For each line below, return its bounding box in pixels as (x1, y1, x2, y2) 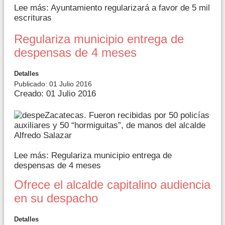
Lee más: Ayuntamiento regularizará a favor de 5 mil (14, 3, 210, 13)
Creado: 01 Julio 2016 (14, 88, 96, 98)
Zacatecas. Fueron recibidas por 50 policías (45, 110, 209, 120)
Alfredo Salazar (14, 131, 72, 141)
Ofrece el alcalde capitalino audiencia (14, 178, 210, 192)
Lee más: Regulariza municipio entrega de (14, 151, 172, 161)
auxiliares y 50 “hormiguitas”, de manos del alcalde (14, 121, 205, 131)
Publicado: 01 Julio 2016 (14, 79, 92, 88)
